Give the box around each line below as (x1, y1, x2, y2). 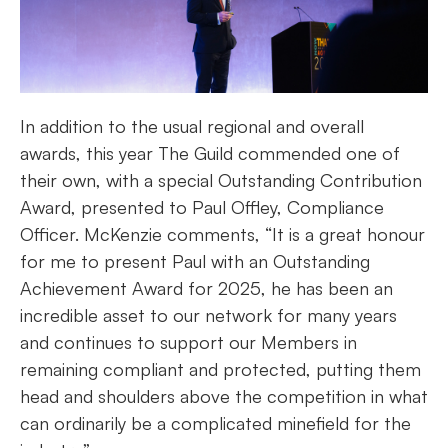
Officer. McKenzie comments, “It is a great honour (20, 223, 425, 246)
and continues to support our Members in (20, 331, 357, 354)
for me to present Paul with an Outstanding (20, 250, 370, 273)
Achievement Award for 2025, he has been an (20, 277, 393, 300)
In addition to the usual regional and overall (20, 115, 364, 138)
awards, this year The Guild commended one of (20, 142, 400, 165)
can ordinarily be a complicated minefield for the (20, 412, 411, 435)
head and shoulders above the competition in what (20, 385, 428, 408)
